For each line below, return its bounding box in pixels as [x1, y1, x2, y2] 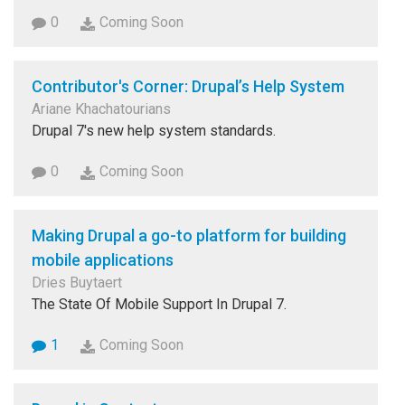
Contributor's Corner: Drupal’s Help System [32, 77, 344, 97]
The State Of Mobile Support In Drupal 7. [32, 296, 287, 314]
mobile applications [32, 250, 174, 270]
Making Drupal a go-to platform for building [32, 226, 346, 246]
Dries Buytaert [32, 274, 122, 292]
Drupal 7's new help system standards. [32, 122, 276, 140]
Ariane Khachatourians [32, 100, 171, 118]
